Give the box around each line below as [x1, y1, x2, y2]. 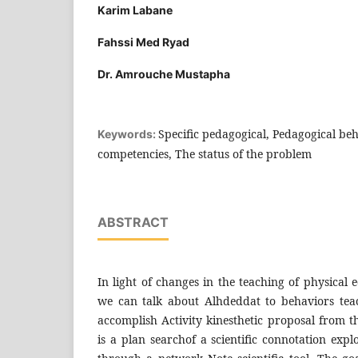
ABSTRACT [97, 213, 169, 230]
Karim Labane [97, 2, 173, 17]
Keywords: [97, 126, 158, 141]
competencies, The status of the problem [97, 145, 312, 161]
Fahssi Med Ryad [97, 34, 189, 49]
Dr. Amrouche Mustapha [97, 66, 230, 81]
